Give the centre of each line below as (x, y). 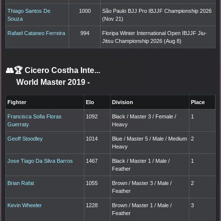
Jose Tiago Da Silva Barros (40, 161)
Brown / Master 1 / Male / (142, 205)
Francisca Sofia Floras (35, 117)
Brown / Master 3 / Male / (142, 183)
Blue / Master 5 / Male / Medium (150, 139)
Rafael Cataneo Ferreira (37, 33)
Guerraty (18, 125)
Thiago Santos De (29, 11)
